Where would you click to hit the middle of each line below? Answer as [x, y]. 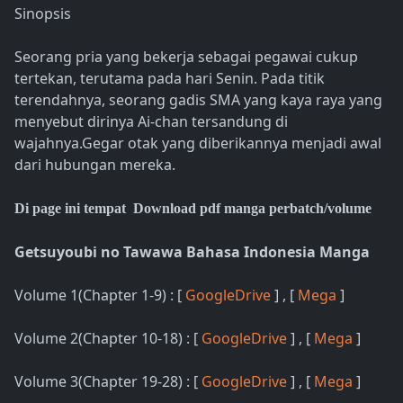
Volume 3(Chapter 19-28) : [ [108, 381]
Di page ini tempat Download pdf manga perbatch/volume [193, 208]
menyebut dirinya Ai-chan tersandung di [151, 121]
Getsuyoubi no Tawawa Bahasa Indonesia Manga [194, 251]
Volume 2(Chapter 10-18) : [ [108, 338]
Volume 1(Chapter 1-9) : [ [100, 295]
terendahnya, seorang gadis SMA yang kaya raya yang [198, 99]
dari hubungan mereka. [95, 164]
